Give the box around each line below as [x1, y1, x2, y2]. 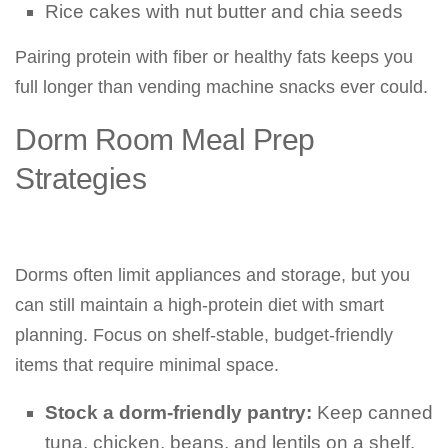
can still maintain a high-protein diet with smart [15, 295, 384, 315]
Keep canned [312, 402, 433, 423]
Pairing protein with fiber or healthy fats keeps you [15, 47, 413, 67]
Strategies [15, 161, 146, 195]
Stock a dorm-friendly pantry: [45, 402, 312, 423]
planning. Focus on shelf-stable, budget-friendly [15, 325, 393, 345]
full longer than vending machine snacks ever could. [15, 77, 428, 97]
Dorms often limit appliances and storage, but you [15, 265, 410, 285]
